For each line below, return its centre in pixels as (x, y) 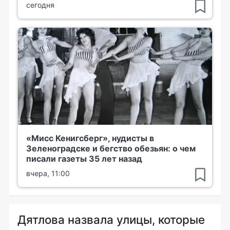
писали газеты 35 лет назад (84, 158)
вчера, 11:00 (48, 173)
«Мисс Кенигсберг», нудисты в (90, 138)
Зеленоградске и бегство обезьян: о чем (111, 148)
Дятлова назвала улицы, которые (111, 219)
